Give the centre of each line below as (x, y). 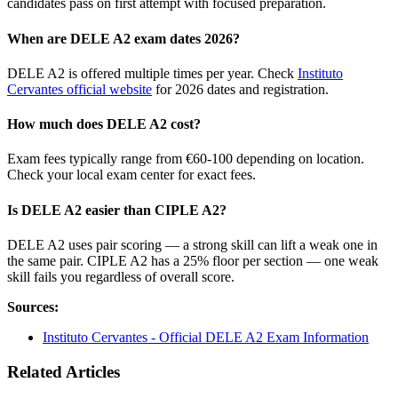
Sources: (33, 307)
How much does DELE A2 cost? (104, 124)
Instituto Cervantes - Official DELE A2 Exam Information (206, 337)
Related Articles (64, 371)
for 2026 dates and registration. (240, 89)
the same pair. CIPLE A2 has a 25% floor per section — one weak (193, 261)
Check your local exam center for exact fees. (131, 175)
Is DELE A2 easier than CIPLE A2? (117, 210)
